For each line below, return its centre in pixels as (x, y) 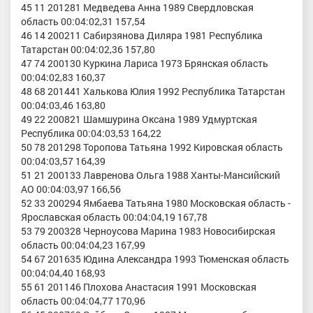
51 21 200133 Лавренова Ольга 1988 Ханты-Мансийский (151, 175)
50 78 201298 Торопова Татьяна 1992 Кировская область (152, 147)
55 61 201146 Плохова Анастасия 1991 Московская (139, 286)
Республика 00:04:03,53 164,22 (91, 133)
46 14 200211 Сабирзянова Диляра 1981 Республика (142, 35)
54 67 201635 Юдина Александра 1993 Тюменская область (155, 259)
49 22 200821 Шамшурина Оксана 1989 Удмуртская (139, 119)
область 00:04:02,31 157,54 (83, 21)
